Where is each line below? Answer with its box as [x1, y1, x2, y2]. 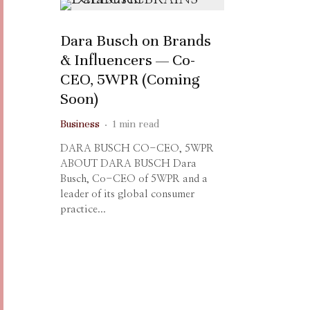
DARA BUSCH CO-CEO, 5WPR [60, 143, 214, 154]
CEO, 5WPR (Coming [60, 70, 199, 89]
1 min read [112, 118, 159, 130]
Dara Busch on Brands [60, 31, 211, 50]
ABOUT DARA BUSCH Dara [60, 158, 197, 169]
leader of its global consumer [60, 189, 194, 199]
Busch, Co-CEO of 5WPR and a [60, 174, 208, 184]
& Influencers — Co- [60, 51, 195, 69]
